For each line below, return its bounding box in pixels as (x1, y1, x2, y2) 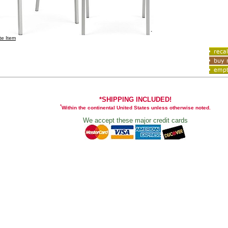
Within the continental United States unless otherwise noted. (61, 105, 211, 111)
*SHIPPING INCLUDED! (99, 96, 172, 103)
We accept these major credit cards (82, 117, 188, 125)
